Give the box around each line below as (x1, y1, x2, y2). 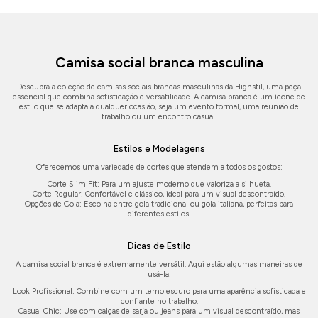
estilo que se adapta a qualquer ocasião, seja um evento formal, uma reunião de (19, 102, 299, 112)
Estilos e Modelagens (113, 143, 205, 155)
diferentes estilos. (128, 209, 190, 219)
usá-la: (147, 270, 171, 279)
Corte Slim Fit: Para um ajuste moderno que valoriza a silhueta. (47, 180, 271, 190)
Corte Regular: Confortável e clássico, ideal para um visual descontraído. (33, 190, 285, 199)
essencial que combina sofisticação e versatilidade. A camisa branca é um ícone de (13, 92, 305, 102)
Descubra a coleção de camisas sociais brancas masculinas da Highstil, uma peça (17, 82, 301, 92)
